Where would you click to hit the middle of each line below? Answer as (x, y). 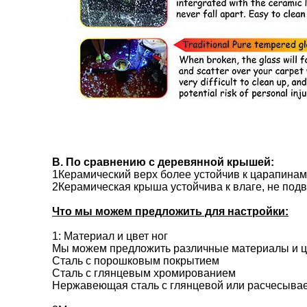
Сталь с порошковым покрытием (136, 261)
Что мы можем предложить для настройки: (170, 211)
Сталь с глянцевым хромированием (144, 273)
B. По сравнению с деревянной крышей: (163, 162)
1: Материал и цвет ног (110, 236)
